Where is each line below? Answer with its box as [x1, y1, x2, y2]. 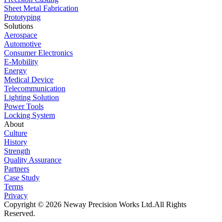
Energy [4, 66, 27, 75]
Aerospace [4, 31, 37, 40]
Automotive [4, 40, 41, 49]
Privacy [4, 191, 28, 200]
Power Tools [4, 102, 44, 111]
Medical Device [4, 75, 54, 84]
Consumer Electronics [4, 49, 73, 57]
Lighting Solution [4, 93, 59, 102]
